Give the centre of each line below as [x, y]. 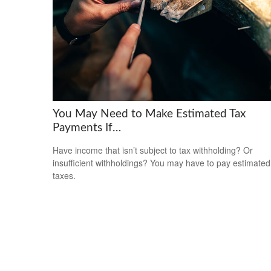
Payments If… [87, 128]
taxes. [64, 175]
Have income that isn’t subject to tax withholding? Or [153, 150]
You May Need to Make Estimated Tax [149, 114]
